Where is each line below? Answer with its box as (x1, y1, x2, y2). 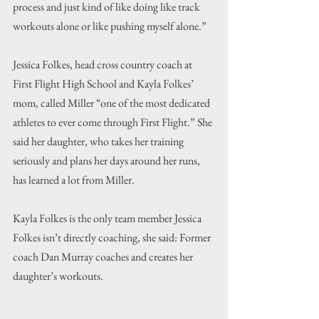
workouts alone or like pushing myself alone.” (13, 19, 206, 34)
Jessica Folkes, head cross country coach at (13, 57, 194, 73)
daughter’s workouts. (13, 268, 103, 284)
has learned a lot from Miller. (13, 172, 135, 188)
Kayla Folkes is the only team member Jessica (13, 211, 204, 226)
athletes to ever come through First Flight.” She (13, 115, 214, 130)
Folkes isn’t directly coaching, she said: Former (13, 230, 213, 246)
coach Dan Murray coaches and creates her (13, 249, 195, 265)
